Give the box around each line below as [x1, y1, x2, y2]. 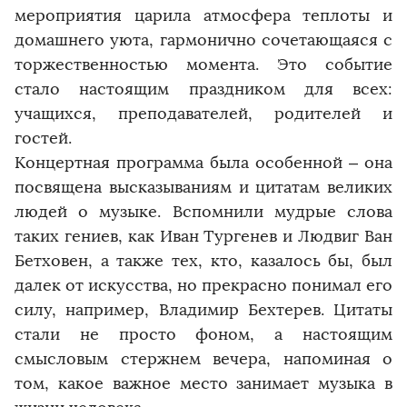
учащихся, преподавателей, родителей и [15, 103, 392, 124]
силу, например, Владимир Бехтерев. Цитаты [15, 299, 392, 320]
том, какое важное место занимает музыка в [15, 372, 392, 393]
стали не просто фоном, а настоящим [15, 323, 392, 344]
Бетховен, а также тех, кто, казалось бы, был [15, 250, 392, 271]
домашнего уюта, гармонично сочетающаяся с [15, 29, 392, 50]
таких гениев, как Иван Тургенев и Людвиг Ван [15, 225, 392, 246]
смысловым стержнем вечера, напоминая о [15, 348, 392, 369]
